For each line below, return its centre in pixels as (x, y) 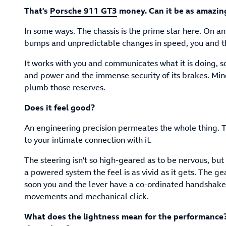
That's (37, 11)
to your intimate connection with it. (88, 140)
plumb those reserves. (65, 88)
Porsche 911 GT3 (83, 11)
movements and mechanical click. (87, 196)
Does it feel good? (60, 108)
